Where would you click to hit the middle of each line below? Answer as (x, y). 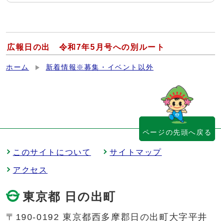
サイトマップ (136, 152)
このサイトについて (52, 152)
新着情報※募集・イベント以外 (100, 68)
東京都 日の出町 (76, 197)
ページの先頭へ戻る (177, 132)
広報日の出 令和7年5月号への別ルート (86, 47)
